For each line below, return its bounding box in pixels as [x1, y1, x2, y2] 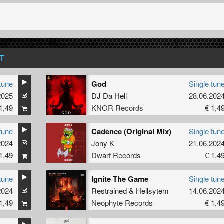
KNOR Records [91, 102, 143, 113]
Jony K [91, 137, 114, 148]
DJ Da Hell [91, 90, 127, 101]
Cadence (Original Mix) [91, 125, 171, 137]
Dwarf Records [91, 149, 141, 160]
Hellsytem [135, 185, 169, 196]
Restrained [91, 185, 127, 196]
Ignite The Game [91, 173, 148, 184]
